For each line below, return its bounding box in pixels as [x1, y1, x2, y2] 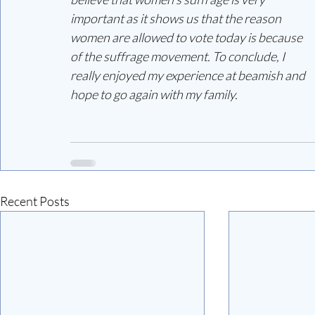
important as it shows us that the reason [70, 10, 283, 26]
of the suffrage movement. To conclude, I [70, 48, 287, 64]
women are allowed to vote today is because [70, 29, 304, 45]
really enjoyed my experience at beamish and [70, 67, 307, 83]
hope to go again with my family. [70, 86, 238, 102]
